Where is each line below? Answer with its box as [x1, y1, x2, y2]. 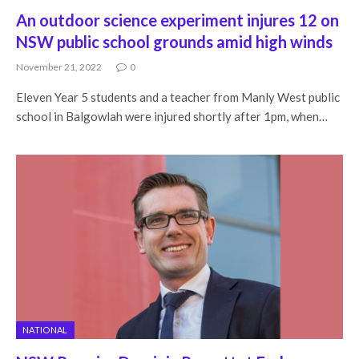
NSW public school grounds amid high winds [16, 32, 333, 51]
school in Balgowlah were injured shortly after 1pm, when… [16, 109, 328, 123]
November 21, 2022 [16, 61, 102, 73]
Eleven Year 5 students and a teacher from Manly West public [16, 90, 340, 104]
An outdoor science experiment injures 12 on [16, 10, 339, 30]
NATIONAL [22, 324, 68, 335]
